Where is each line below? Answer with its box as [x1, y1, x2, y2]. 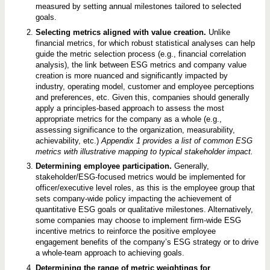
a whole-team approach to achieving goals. [35, 248, 184, 258]
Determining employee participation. [35, 162, 172, 171]
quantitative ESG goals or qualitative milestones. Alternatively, [35, 205, 253, 215]
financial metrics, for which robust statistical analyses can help [35, 38, 255, 48]
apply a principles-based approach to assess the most [35, 103, 224, 113]
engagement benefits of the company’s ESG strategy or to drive [35, 237, 259, 247]
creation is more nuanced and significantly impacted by [35, 71, 228, 80]
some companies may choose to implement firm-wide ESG [35, 216, 241, 225]
